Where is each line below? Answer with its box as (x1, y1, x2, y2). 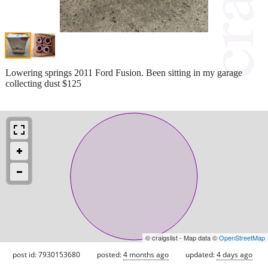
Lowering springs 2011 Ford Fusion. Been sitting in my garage (5, 67, 242, 78)
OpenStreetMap (219, 232, 265, 242)
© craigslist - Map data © (145, 232, 219, 242)
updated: (185, 249, 217, 260)
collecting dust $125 (5, 78, 81, 89)
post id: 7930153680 (13, 249, 80, 260)
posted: (97, 249, 123, 260)
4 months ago (123, 249, 169, 260)
